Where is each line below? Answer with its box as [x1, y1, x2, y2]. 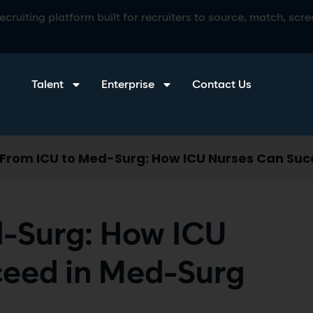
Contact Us [192, 79, 252, 90]
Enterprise [101, 79, 155, 90]
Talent [31, 79, 64, 90]
